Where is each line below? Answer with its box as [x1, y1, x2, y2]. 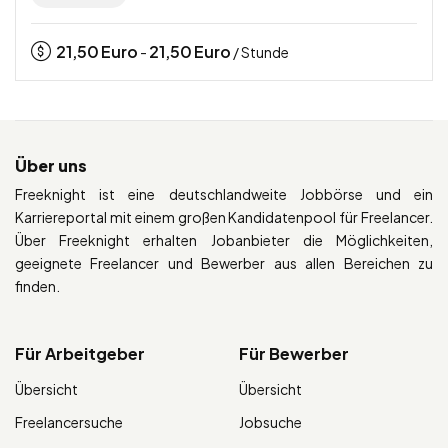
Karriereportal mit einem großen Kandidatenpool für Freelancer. [15, 208, 433, 227]
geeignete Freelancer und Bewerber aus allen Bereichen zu [15, 254, 433, 273]
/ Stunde [231, 43, 289, 62]
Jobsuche [239, 413, 302, 432]
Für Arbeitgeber [15, 343, 145, 365]
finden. [15, 277, 60, 296]
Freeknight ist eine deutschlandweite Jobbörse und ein [15, 185, 433, 204]
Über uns [15, 155, 87, 177]
